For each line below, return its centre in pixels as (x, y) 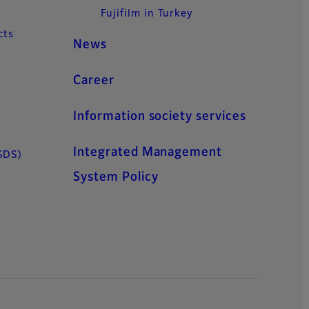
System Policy (116, 177)
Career (94, 80)
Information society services (160, 116)
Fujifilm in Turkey (147, 13)
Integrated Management (148, 152)
